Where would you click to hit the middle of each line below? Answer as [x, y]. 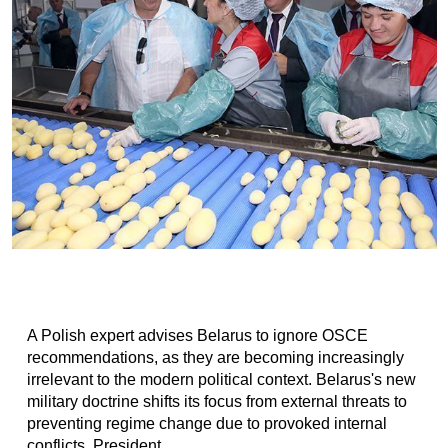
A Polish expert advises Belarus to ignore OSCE [197, 335]
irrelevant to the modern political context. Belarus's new [221, 379]
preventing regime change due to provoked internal [206, 423]
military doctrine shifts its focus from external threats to [216, 401]
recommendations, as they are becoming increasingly [215, 357]
